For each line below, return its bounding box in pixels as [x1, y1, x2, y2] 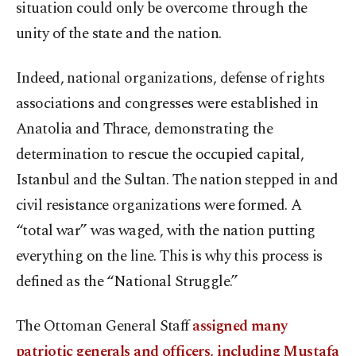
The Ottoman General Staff [16, 315, 193, 339]
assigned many [192, 315, 288, 339]
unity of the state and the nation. [16, 22, 222, 46]
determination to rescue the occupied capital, [16, 143, 304, 167]
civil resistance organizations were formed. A [16, 194, 302, 218]
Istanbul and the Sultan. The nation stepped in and [16, 168, 339, 192]
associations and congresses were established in [16, 92, 319, 116]
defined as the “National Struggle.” [16, 270, 238, 294]
